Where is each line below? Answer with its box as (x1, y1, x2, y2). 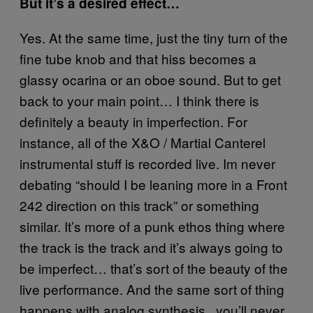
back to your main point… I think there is (20, 90, 259, 110)
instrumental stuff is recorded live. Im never (20, 153, 275, 173)
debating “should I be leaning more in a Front (20, 174, 287, 194)
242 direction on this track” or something (20, 195, 259, 214)
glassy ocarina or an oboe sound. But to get (20, 69, 281, 89)
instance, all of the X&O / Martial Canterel (20, 132, 265, 152)
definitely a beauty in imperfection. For (20, 111, 247, 131)
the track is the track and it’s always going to (20, 237, 283, 256)
